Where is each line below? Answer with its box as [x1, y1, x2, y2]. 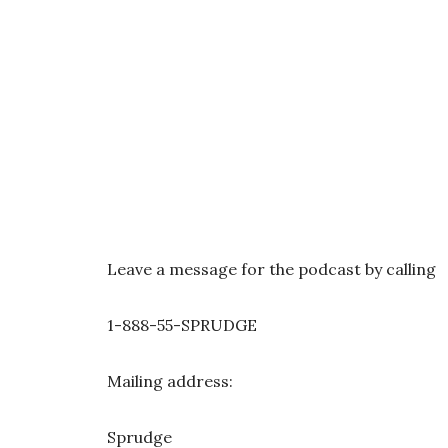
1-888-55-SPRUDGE [107, 315, 257, 335]
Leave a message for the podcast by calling [107, 259, 436, 279]
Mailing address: [107, 371, 233, 391]
